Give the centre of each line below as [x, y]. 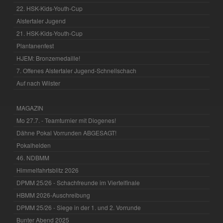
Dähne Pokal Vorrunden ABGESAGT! [67, 132]
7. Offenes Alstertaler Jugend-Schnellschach [77, 70]
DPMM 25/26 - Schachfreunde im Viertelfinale [78, 182]
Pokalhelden [34, 145]
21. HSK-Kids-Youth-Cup [50, 33]
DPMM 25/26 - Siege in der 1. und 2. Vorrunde [79, 207]
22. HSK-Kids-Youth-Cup [50, 8]
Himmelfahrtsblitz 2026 [48, 170]
